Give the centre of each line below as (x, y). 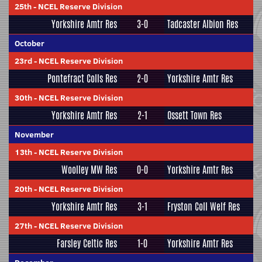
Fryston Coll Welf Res (204, 207)
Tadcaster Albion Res (203, 24)
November (34, 135)
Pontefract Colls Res (82, 79)
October (30, 43)
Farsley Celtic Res (87, 244)
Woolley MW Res (89, 170)
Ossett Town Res (194, 116)
